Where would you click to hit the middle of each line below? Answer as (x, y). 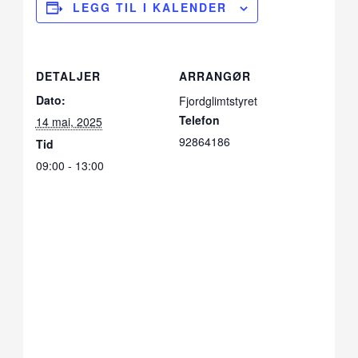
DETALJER (68, 76)
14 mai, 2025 (69, 122)
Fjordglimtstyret (218, 101)
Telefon (199, 120)
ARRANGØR (215, 76)
